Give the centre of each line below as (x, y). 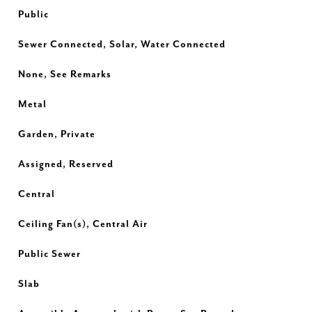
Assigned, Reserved (65, 164)
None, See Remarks (64, 75)
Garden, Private (56, 134)
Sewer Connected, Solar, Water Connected (122, 45)
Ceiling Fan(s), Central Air (83, 224)
